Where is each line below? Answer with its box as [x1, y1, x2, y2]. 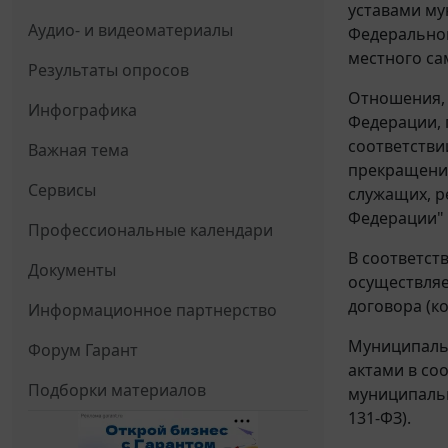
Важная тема [28, 139, 129, 162]
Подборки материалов [28, 379, 206, 402]
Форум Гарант [28, 339, 138, 362]
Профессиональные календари [28, 219, 273, 242]
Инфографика [28, 99, 137, 122]
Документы [28, 259, 116, 282]
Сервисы [28, 179, 96, 202]
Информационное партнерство [28, 299, 277, 322]
